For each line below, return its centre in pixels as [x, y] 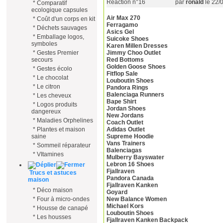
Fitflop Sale [122, 74]
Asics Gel [120, 32]
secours [42, 60]
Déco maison [55, 190]
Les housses [54, 217]
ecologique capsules [59, 10]
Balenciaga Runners [135, 95]
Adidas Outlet [126, 130]
